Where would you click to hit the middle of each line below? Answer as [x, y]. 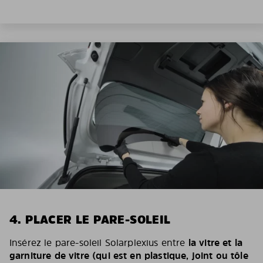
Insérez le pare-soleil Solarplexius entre [99, 242]
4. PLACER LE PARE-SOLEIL [90, 220]
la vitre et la [215, 242]
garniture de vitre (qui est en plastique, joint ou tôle [129, 255]
